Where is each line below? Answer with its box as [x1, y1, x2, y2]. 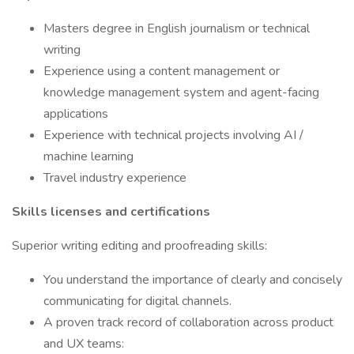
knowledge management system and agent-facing [43, 84, 319, 101]
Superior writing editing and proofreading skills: [12, 237, 267, 254]
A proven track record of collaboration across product [43, 314, 333, 331]
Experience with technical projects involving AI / [43, 126, 303, 144]
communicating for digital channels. [43, 292, 232, 310]
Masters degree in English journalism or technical [43, 20, 310, 37]
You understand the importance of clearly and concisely [43, 271, 342, 288]
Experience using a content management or [43, 62, 280, 80]
